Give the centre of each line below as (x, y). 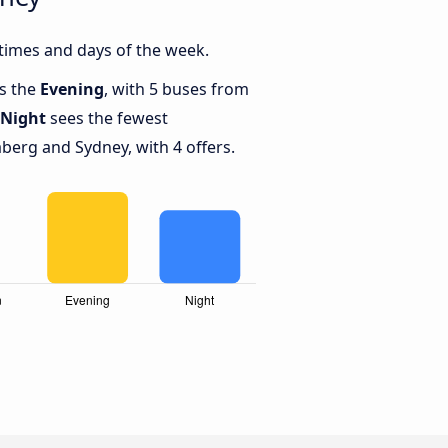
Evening (72, 89)
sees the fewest (107, 118)
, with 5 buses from (176, 89)
